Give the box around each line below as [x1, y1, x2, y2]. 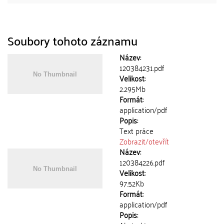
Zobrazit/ [119, 134, 148, 148]
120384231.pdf [119, 60, 164, 74]
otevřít [148, 134, 169, 148]
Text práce [119, 123, 153, 137]
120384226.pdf [119, 155, 164, 169]
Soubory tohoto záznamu [7, 30, 137, 51]
